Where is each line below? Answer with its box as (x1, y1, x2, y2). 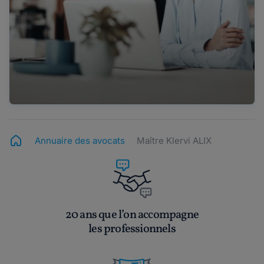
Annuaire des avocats (35, 135, 125, 147)
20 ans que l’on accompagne (65, 207, 199, 224)
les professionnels (88, 221, 176, 238)
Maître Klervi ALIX (137, 135, 212, 147)
